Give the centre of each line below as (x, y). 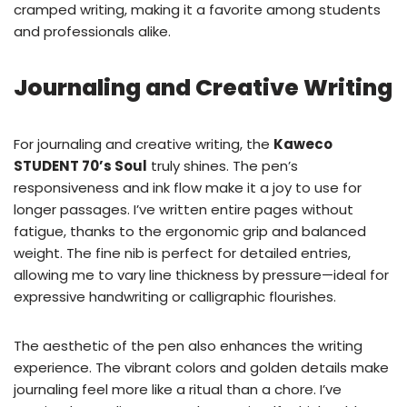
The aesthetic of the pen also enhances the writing (188, 346)
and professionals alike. (92, 32)
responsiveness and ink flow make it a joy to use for (188, 188)
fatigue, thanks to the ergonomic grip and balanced (190, 232)
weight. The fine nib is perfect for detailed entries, (182, 253)
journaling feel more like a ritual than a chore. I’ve (178, 390)
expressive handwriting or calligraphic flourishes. (175, 297)
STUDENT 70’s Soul (80, 166)
